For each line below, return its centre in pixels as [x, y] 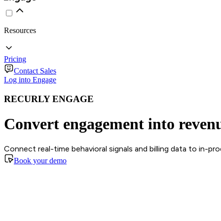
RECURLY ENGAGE [49, 99]
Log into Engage [30, 80]
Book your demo [40, 160]
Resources [20, 30]
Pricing [15, 59]
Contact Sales [35, 71]
